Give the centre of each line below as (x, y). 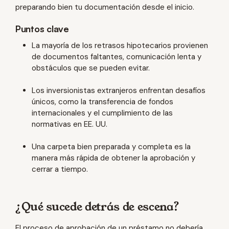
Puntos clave (42, 29)
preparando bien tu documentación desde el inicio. (105, 7)
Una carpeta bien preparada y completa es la (111, 147)
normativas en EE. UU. (70, 124)
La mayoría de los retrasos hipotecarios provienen (120, 45)
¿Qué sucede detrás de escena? (98, 206)
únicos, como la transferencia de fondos (102, 102)
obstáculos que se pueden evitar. (91, 68)
